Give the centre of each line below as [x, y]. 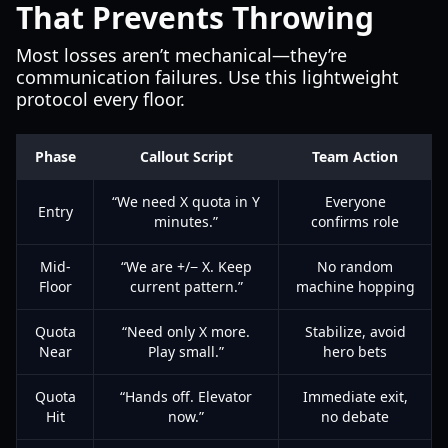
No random [355, 266]
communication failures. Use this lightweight [207, 77]
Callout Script [186, 156]
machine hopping [355, 286]
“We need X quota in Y [186, 201]
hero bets [355, 351]
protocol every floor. [100, 99]
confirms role [355, 221]
